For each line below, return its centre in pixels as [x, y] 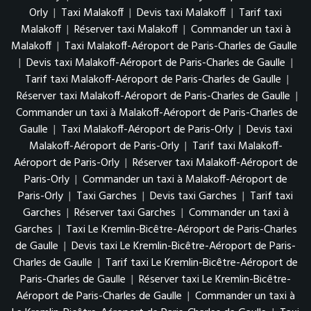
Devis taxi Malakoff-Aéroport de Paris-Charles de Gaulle [155, 63]
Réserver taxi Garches [125, 213]
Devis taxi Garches [193, 196]
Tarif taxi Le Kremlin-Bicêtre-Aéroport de [202, 263]
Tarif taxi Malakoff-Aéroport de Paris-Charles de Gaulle [153, 80]
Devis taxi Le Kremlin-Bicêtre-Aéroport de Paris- [184, 246]
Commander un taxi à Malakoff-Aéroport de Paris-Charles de [157, 113]
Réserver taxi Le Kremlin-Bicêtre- [215, 280]
